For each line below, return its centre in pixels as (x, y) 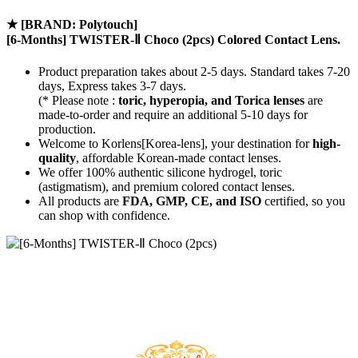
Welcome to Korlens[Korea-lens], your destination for (175, 143)
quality (57, 157)
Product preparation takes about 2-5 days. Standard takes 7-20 (194, 71)
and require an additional (175, 114)
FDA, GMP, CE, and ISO (192, 201)
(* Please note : (78, 100)
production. (67, 129)
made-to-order (74, 114)
